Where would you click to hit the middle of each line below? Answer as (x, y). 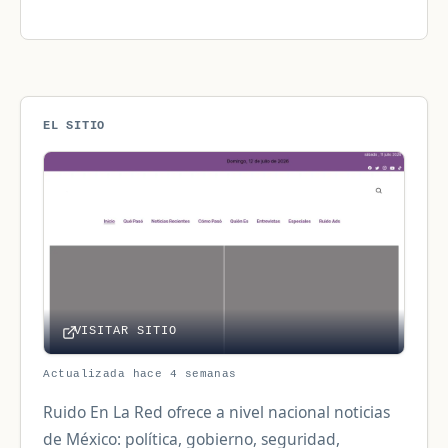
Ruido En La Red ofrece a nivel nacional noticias (217, 411)
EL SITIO (74, 125)
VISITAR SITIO (125, 331)
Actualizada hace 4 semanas (140, 373)
